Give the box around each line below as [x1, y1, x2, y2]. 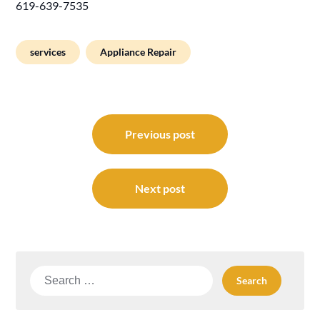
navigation [15, 126, 96, 152]
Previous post [125, 126, 195, 141]
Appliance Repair [100, 45, 177, 58]
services [30, 45, 66, 58]
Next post [135, 181, 185, 195]
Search [29, 266, 66, 280]
